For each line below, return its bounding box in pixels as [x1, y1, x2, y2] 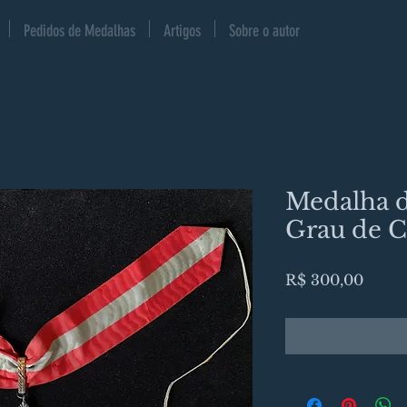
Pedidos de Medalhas [24, 21, 135, 41]
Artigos [164, 21, 201, 41]
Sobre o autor [229, 21, 300, 41]
